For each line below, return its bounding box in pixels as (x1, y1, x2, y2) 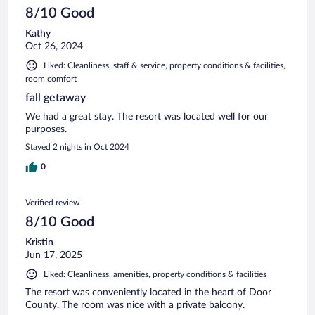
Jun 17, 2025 (25, 250, 82, 260)
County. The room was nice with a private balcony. (25, 300, 245, 310)
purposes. (25, 124, 67, 134)
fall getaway (25, 91, 86, 103)
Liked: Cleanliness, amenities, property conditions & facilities (44, 269, 266, 278)
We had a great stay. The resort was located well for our (25, 111, 268, 122)
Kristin (25, 237, 53, 247)
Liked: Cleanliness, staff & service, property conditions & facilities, (44, 60, 285, 70)
